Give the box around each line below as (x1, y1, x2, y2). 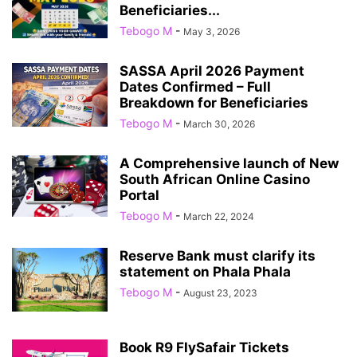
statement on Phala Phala (120, 263, 291, 280)
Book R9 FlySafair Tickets (120, 339, 289, 355)
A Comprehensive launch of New (120, 155, 339, 171)
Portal (120, 186, 159, 203)
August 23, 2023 (183, 286, 257, 299)
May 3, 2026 (183, 25, 240, 37)
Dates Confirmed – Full (120, 78, 271, 95)
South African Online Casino (120, 171, 310, 187)
